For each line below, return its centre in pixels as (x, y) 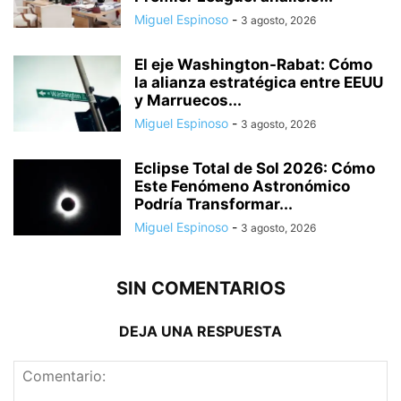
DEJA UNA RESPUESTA (200, 332)
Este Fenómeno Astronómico (242, 187)
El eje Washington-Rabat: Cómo (253, 65)
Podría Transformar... (213, 205)
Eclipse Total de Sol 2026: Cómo (255, 169)
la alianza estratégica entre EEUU (259, 83)
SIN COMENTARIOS (200, 289)
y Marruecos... (188, 101)
